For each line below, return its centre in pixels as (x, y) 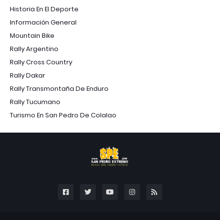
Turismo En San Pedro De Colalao (63, 115)
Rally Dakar (27, 75)
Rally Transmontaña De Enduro (59, 88)
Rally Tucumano (35, 102)
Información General (43, 22)
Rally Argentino (34, 49)
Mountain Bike (32, 35)
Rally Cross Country (41, 62)
